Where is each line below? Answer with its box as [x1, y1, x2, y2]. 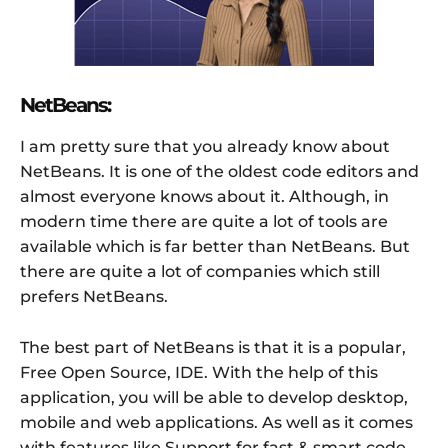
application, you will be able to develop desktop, [20, 387, 408, 407]
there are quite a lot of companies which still [20, 261, 380, 281]
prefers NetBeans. [20, 286, 168, 306]
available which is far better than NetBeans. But [20, 236, 410, 256]
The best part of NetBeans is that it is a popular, [20, 337, 406, 357]
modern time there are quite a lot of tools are [20, 211, 388, 231]
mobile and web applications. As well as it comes [20, 412, 413, 432]
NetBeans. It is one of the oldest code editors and [20, 161, 419, 181]
